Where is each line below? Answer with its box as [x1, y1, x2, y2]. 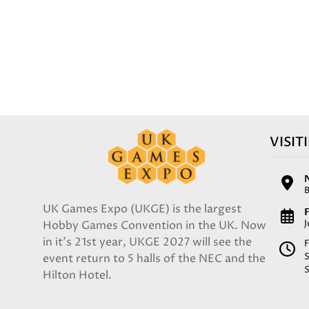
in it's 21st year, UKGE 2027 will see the [43, 235, 252, 250]
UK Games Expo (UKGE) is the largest [43, 201, 241, 217]
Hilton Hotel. [43, 268, 112, 283]
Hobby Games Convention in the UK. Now [43, 218, 266, 233]
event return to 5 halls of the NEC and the [43, 251, 266, 266]
